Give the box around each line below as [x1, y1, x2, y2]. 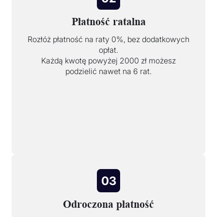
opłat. [99, 45, 118, 55]
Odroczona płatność [63, 198, 154, 211]
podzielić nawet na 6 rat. [65, 66, 152, 77]
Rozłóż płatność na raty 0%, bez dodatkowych [28, 34, 189, 45]
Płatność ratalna [71, 15, 146, 28]
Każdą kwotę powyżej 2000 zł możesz [41, 56, 176, 66]
